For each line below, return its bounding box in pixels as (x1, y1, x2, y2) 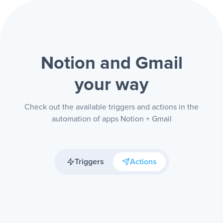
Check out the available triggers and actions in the (24, 103, 199, 111)
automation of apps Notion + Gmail (51, 115, 172, 123)
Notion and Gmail (40, 55, 183, 73)
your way (75, 76, 148, 94)
